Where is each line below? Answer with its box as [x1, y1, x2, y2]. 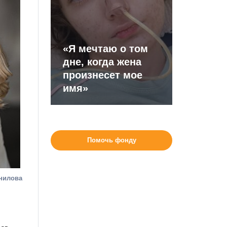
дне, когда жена [63, 56, 142, 67]
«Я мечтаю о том [63, 43, 148, 54]
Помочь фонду [87, 136, 136, 144]
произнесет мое [63, 69, 143, 81]
